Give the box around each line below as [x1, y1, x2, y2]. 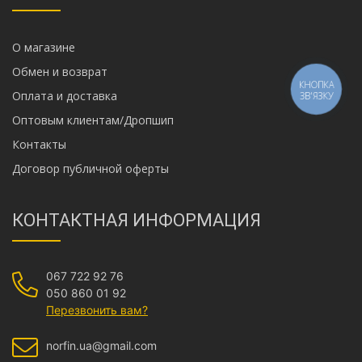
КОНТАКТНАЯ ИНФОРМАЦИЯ [12, 210, 261, 231]
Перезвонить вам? [46, 303, 148, 318]
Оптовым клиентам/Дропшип [21, 112, 174, 128]
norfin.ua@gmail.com [46, 339, 157, 353]
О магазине [21, 40, 75, 56]
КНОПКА [299, 78, 335, 90]
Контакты [19, 137, 66, 153]
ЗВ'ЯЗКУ [299, 89, 334, 102]
